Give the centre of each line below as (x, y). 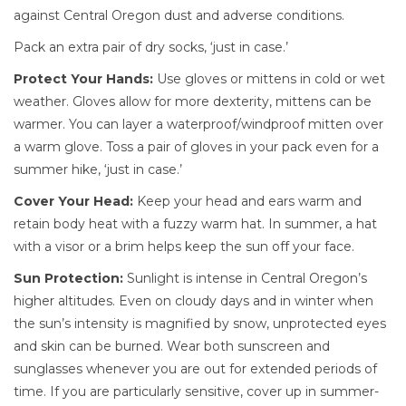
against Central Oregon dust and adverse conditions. (179, 15)
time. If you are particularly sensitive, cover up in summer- (196, 391)
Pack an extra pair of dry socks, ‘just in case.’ (151, 47)
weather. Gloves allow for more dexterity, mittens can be (193, 101)
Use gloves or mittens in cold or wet (269, 79)
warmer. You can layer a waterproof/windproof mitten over (198, 124)
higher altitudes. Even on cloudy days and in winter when (193, 301)
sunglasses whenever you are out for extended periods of (195, 369)
